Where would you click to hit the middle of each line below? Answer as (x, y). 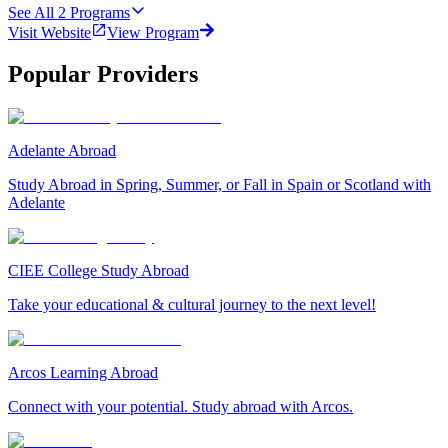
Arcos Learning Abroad (83, 373)
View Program (153, 32)
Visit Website (49, 32)
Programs (100, 12)
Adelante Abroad (62, 151)
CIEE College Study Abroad (98, 271)
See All (31, 12)
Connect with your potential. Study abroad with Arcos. (180, 407)
